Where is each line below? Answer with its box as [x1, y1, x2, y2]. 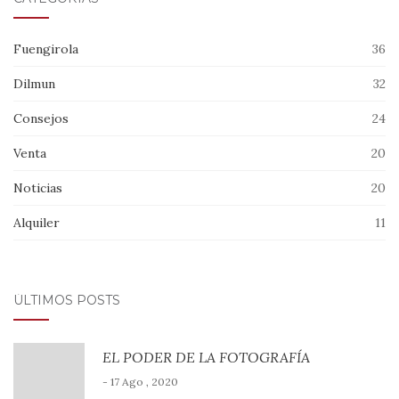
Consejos [13, 110, 69, 126]
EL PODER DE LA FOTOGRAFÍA [102, 347, 310, 366]
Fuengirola [13, 40, 78, 57]
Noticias [13, 179, 62, 196]
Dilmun [13, 75, 55, 92]
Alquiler [13, 214, 60, 231]
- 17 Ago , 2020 [102, 374, 178, 388]
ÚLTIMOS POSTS [13, 291, 120, 308]
